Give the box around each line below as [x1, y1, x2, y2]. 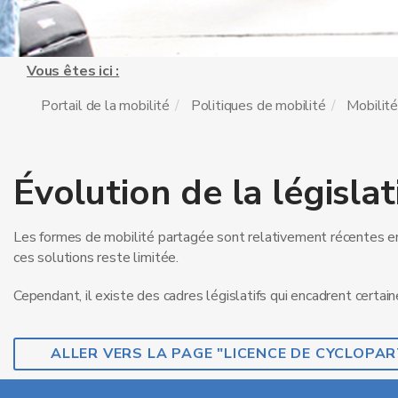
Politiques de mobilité [190, 96, 326, 115]
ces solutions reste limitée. [13, 248, 179, 267]
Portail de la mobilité [41, 96, 171, 115]
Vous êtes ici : [27, 61, 120, 81]
